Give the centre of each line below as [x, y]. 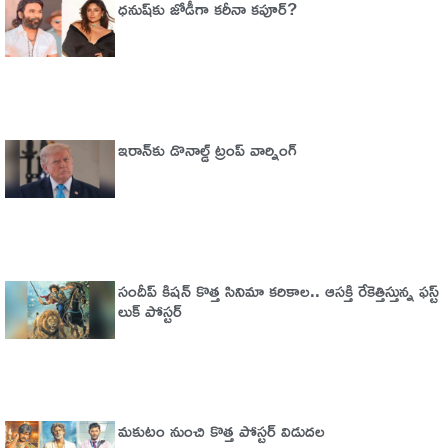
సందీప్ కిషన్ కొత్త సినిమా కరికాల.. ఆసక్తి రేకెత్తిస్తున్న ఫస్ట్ [278, 290]
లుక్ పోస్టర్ [149, 310]
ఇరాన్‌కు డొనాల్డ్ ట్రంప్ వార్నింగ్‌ [207, 149]
